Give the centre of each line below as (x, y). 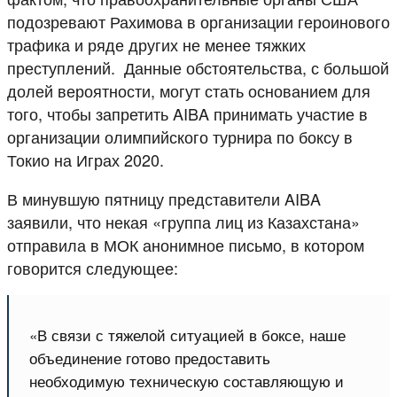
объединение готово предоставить (150, 357)
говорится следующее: (93, 267)
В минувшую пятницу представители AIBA (164, 198)
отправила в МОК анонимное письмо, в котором (186, 244)
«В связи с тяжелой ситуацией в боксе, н (173, 334)
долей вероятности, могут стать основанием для (189, 90)
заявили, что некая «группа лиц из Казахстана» (183, 221)
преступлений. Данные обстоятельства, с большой (198, 67)
